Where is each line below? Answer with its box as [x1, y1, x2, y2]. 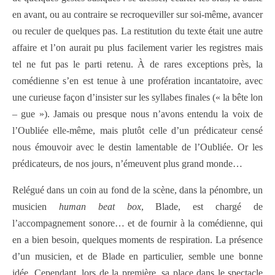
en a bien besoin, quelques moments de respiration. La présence [12, 234, 263, 245]
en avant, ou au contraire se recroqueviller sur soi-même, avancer [12, 9, 263, 20]
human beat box [58, 201, 141, 212]
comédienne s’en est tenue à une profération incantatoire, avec [12, 75, 263, 86]
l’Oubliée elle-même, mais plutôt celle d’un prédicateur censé [12, 125, 263, 136]
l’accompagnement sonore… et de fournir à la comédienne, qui [12, 217, 263, 228]
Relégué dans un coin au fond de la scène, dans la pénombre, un [12, 184, 263, 195]
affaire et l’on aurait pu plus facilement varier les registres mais [12, 42, 263, 53]
